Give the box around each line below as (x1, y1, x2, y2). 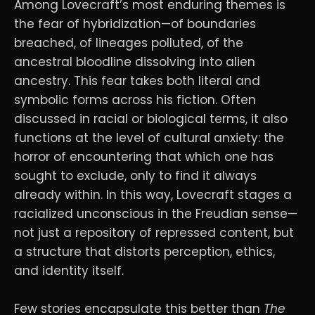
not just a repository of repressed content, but (14, 224, 294, 242)
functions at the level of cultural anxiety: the (14, 129, 284, 147)
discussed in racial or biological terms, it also (14, 110, 288, 128)
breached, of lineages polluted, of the (14, 34, 243, 52)
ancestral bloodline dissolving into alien (14, 53, 255, 71)
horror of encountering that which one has (14, 148, 274, 166)
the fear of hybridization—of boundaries (14, 15, 256, 33)
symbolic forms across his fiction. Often (14, 91, 256, 109)
